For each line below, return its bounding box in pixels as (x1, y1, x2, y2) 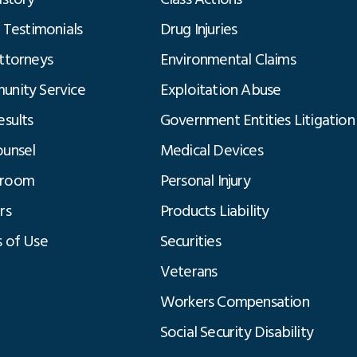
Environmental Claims (159, 49, 296, 71)
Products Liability (159, 200, 269, 222)
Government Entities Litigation (159, 109, 355, 131)
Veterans (159, 261, 218, 283)
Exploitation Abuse (159, 79, 281, 101)
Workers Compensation (159, 291, 309, 313)
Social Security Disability (159, 321, 314, 343)
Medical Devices (159, 139, 263, 162)
